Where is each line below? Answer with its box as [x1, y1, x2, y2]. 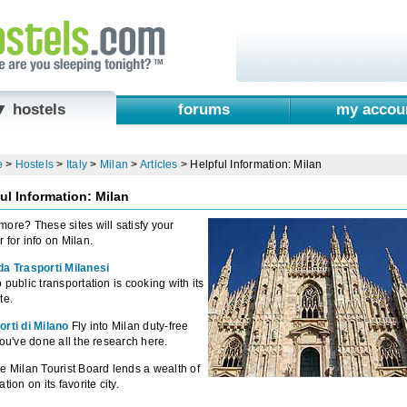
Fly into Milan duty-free [68, 319, 189, 333]
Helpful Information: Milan [190, 158, 323, 172]
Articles [139, 158, 178, 172]
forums [177, 99, 230, 118]
